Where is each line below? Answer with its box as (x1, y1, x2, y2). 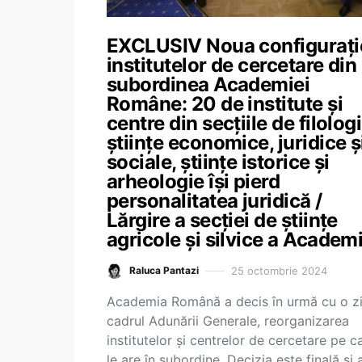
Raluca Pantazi (129, 264, 199, 276)
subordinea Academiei (107, 73, 310, 96)
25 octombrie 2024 (231, 263, 327, 277)
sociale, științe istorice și (107, 150, 330, 174)
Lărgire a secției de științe (107, 208, 338, 232)
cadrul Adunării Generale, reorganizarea (107, 313, 349, 329)
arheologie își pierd (107, 170, 280, 193)
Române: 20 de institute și (107, 92, 343, 116)
